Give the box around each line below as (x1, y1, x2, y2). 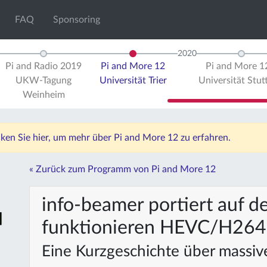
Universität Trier (99, 76, 167, 85)
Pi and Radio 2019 (5, 61, 82, 71)
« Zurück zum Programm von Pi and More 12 (29, 164, 216, 174)
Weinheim (22, 90, 65, 100)
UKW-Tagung (15, 76, 72, 85)
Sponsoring (53, 15, 101, 24)
